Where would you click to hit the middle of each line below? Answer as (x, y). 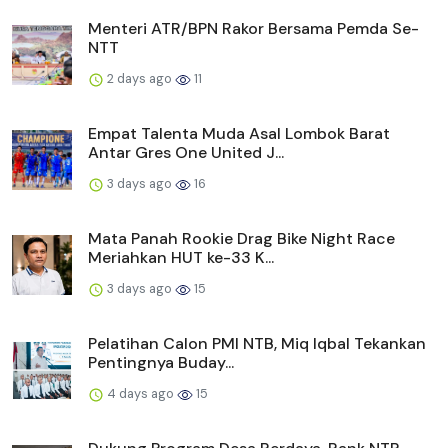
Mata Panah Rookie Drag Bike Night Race (241, 238)
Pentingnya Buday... (161, 362)
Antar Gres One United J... (186, 152)
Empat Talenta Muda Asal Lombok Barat (239, 133)
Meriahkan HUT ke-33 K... (181, 257)
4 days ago (140, 393)
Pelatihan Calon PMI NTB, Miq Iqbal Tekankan (257, 343)
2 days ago (139, 78)
